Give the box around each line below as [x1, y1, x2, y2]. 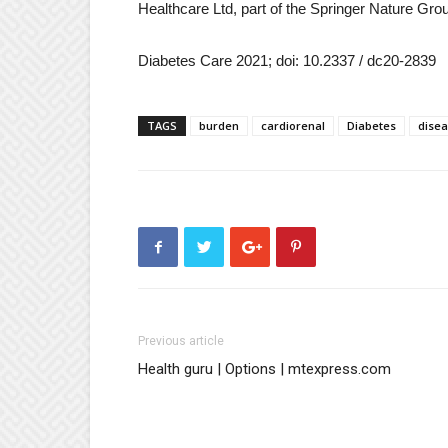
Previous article [138, 334, 224, 348]
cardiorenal [261, 118, 325, 133]
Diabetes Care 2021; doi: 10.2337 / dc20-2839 [138, 52, 436, 69]
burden [199, 118, 239, 133]
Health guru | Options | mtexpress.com [138, 360, 391, 378]
